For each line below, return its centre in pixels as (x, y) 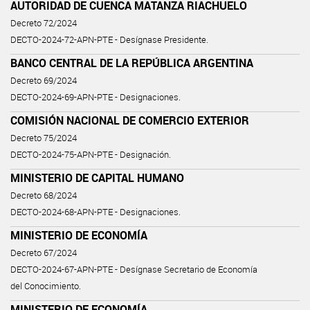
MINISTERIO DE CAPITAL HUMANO (97, 177)
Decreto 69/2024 (44, 80)
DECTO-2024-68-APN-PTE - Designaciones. (95, 212)
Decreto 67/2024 (44, 253)
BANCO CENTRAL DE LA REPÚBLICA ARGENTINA (132, 63)
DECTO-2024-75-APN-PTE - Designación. (91, 154)
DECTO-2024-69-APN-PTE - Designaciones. (95, 97)
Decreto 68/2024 (44, 195)
